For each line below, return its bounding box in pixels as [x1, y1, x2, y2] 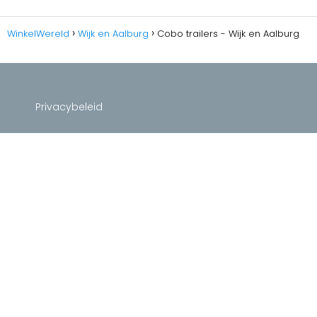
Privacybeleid [35, 100, 103, 114]
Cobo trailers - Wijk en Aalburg [157, 27, 299, 40]
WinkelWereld [7, 27, 69, 40]
